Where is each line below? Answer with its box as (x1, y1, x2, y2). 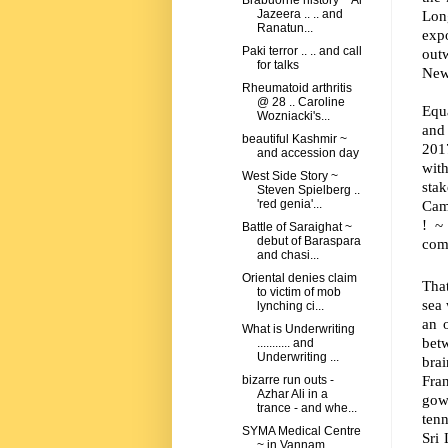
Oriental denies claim (241, 271, 357, 286)
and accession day (256, 146, 359, 161)
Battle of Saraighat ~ (241, 220, 352, 235)
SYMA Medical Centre (241, 424, 361, 439)
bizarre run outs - (241, 373, 334, 388)
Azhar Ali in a (256, 387, 328, 402)
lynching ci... (256, 299, 324, 314)
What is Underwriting (241, 322, 355, 337)
